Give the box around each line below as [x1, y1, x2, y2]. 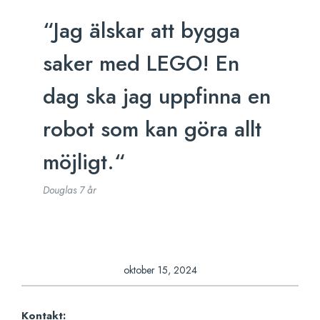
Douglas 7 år [43, 182, 102, 197]
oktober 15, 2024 [123, 262, 197, 277]
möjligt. [43, 146, 114, 177]
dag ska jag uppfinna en [43, 80, 271, 111]
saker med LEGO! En [43, 47, 239, 79]
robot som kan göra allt [43, 113, 261, 144]
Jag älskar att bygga [54, 14, 240, 46]
